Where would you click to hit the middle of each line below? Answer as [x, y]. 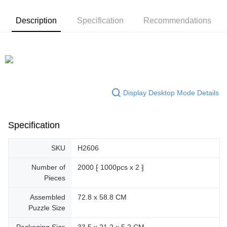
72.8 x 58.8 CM [102, 197]
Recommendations [177, 21]
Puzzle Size [47, 208]
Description [36, 21]
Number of [48, 167]
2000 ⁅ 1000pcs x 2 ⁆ [111, 167]
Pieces [55, 178]
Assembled [48, 197]
